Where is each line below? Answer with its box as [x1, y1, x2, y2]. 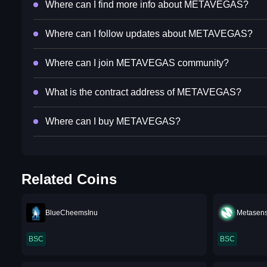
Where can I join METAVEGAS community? [45, 58, 229, 69]
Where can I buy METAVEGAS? [45, 116, 181, 127]
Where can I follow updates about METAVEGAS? [45, 29, 253, 39]
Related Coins [21, 171, 117, 188]
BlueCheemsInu [45, 209, 98, 218]
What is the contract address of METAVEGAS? [45, 87, 241, 98]
